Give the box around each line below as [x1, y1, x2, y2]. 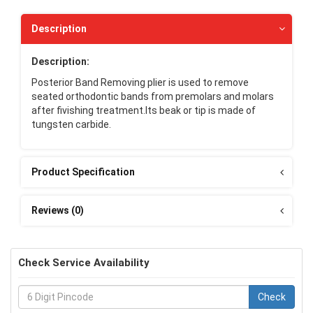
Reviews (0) [31, 204, 84, 216]
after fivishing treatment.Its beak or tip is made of [31, 104, 256, 116]
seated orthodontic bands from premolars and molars [31, 90, 274, 102]
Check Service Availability [18, 256, 150, 269]
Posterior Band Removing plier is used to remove [31, 76, 249, 88]
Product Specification [31, 166, 135, 177]
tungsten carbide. [31, 118, 111, 130]
